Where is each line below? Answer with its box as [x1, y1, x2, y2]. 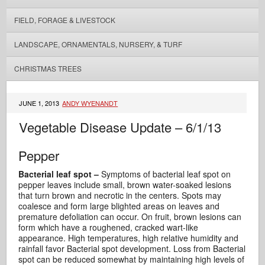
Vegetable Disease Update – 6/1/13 [19, 118, 222, 136]
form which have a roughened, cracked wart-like [18, 221, 199, 233]
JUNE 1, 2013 [19, 98, 62, 108]
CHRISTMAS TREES [14, 63, 82, 73]
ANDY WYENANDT [62, 98, 118, 108]
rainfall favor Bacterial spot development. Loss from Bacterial [18, 243, 246, 254]
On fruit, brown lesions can [141, 211, 242, 222]
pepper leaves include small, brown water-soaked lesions [18, 179, 232, 190]
